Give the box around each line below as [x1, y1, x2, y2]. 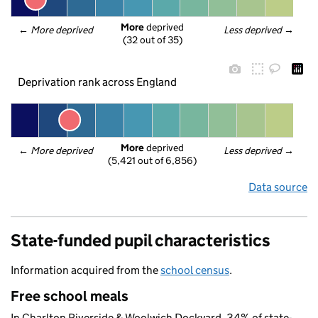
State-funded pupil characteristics [11, 230, 270, 251]
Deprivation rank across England [17, 75, 177, 89]
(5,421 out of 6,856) [107, 154, 197, 168]
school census [160, 263, 229, 277]
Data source [248, 180, 307, 194]
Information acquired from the [11, 263, 160, 277]
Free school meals [11, 287, 128, 305]
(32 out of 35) [122, 33, 182, 47]
